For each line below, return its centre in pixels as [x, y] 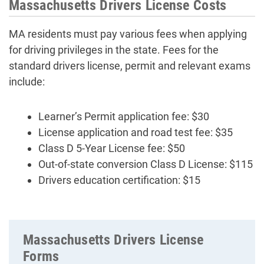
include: [27, 82]
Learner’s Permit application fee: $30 [124, 117]
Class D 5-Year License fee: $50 [112, 148]
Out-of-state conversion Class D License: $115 [146, 164]
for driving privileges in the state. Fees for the [114, 50]
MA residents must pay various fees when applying [128, 34]
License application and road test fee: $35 [136, 133]
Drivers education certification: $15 [119, 180]
